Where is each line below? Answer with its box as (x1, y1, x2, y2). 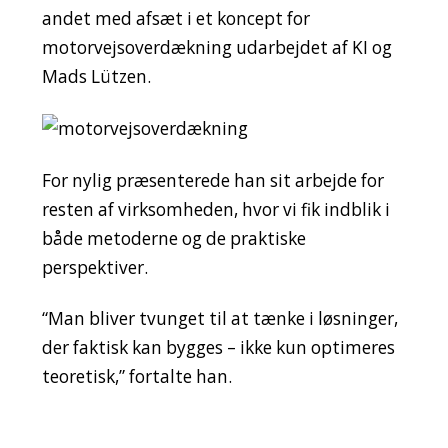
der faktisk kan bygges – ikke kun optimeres (41, 336, 395, 360)
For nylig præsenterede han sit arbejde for (41, 168, 384, 192)
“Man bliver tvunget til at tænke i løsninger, (41, 307, 398, 331)
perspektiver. (41, 255, 148, 279)
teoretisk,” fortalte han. (41, 365, 232, 389)
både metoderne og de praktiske (41, 226, 306, 250)
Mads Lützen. (41, 65, 151, 89)
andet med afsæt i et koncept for (41, 7, 310, 31)
